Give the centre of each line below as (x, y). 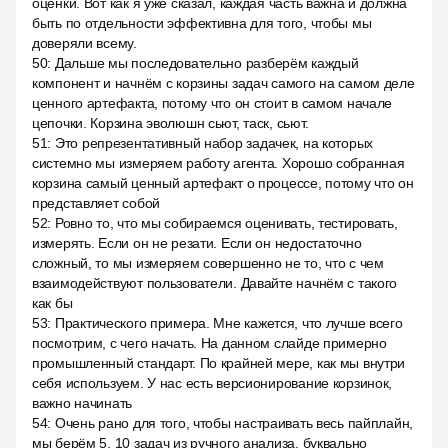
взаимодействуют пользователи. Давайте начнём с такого (215, 283)
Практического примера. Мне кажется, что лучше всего (228, 323)
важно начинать (82, 403)
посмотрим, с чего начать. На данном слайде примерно (209, 343)
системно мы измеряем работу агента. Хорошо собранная (218, 163)
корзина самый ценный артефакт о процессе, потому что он (223, 183)
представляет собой (96, 203)
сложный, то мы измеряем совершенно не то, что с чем (208, 263)
